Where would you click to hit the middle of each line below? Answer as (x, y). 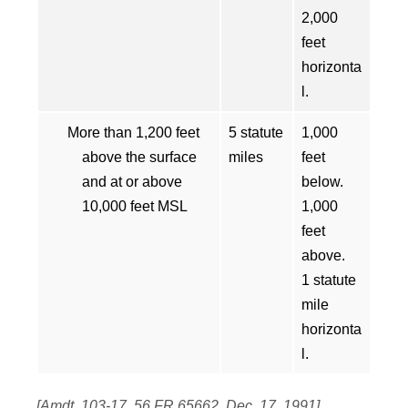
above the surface (139, 157)
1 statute (329, 280)
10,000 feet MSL (135, 206)
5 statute (256, 133)
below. (322, 182)
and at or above (132, 182)
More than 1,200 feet (133, 133)
